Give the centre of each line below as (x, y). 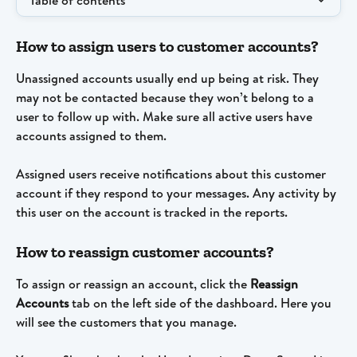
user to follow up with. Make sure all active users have (166, 116)
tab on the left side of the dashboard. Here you (202, 302)
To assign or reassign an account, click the (133, 283)
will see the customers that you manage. (126, 322)
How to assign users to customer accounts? (167, 46)
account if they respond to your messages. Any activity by (178, 193)
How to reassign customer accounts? (145, 251)
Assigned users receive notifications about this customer (173, 174)
